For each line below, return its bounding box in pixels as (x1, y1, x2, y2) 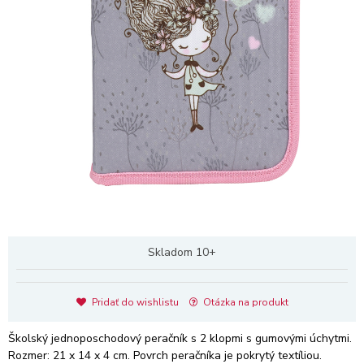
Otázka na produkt (200, 296, 288, 309)
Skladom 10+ (148, 245, 216, 260)
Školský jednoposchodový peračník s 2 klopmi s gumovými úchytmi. (8, 331, 352, 346)
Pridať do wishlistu (89, 296, 179, 309)
